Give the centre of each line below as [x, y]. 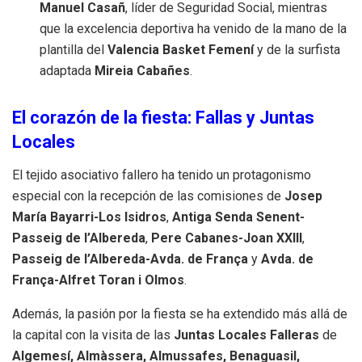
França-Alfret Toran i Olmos [98, 280]
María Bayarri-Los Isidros [89, 217]
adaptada [67, 70]
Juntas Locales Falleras [246, 335]
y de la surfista [297, 49]
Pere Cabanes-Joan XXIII [227, 238]
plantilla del [74, 49]
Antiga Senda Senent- [238, 217]
